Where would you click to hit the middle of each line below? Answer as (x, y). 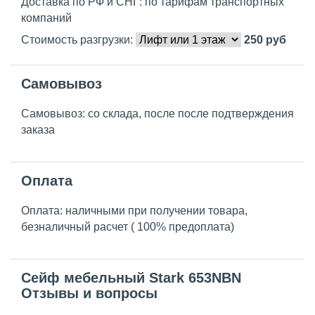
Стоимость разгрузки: (78, 40)
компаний (46, 18)
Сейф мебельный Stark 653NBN (131, 278)
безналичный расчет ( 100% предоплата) (128, 227)
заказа (38, 130)
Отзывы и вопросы (89, 294)
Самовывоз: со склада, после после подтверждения (157, 114)
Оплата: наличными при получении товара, (134, 211)
